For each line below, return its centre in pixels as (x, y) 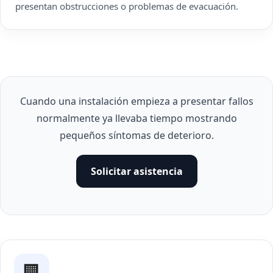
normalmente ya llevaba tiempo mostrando (136, 118)
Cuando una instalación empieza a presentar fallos (136, 101)
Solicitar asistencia (136, 171)
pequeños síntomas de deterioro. (136, 135)
